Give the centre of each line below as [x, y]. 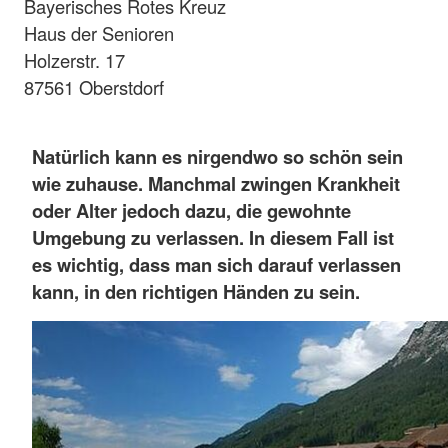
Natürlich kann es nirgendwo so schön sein [217, 156]
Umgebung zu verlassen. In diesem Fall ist [213, 237]
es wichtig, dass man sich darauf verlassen [216, 264]
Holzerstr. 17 [74, 59]
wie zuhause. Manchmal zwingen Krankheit [216, 183]
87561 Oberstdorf [94, 86]
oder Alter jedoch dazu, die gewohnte [191, 210]
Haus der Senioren [99, 32]
